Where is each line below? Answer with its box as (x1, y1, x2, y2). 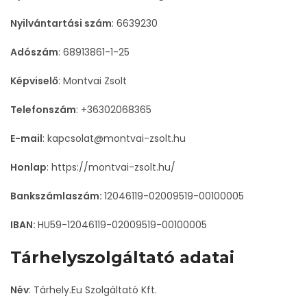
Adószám (10, 45, 58, 59)
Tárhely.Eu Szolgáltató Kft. (34, 283, 157, 297)
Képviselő (10, 74, 58, 88)
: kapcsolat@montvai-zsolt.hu (42, 132, 186, 145)
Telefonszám (10, 103, 76, 116)
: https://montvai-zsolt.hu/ (47, 160, 175, 174)
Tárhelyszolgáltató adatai (10, 247, 234, 267)
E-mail (10, 132, 42, 145)
